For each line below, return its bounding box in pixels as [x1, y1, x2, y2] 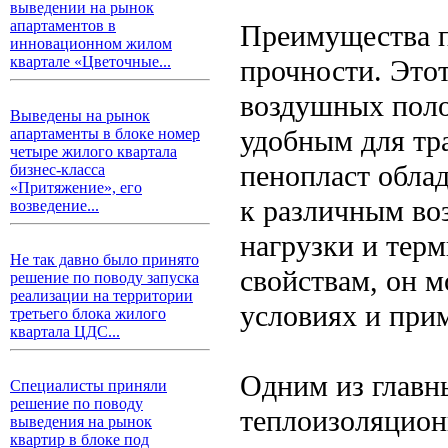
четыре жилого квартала [10, 143, 177, 160]
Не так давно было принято [10, 251, 199, 268]
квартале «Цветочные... [10, 53, 171, 70]
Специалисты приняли [10, 377, 167, 394]
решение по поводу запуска [10, 269, 199, 286]
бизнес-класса [10, 161, 105, 178]
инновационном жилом [10, 35, 172, 52]
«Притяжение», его [10, 179, 142, 196]
